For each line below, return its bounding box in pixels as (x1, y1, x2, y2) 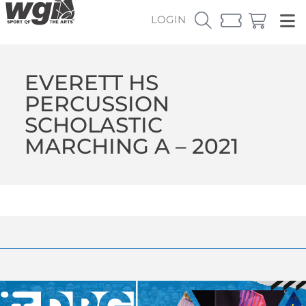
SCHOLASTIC (24, 111, 163, 138)
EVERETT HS (24, 69, 158, 96)
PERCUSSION (24, 90, 169, 117)
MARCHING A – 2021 (24, 133, 238, 159)
